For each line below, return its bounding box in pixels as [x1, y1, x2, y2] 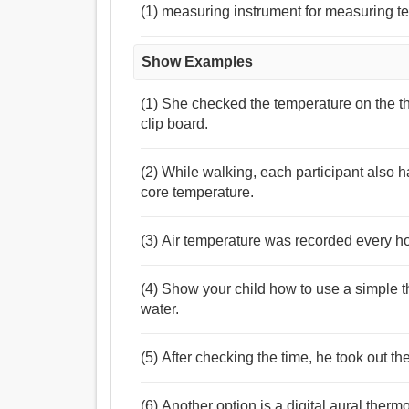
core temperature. [141, 184, 255, 201]
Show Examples [142, 54, 254, 70]
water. [141, 301, 180, 318]
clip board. [141, 116, 209, 132]
